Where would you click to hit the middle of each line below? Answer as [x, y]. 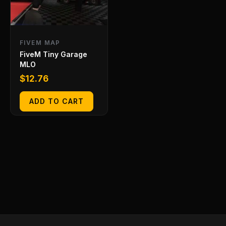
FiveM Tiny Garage [53, 54]
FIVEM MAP [40, 43]
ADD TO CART [56, 101]
